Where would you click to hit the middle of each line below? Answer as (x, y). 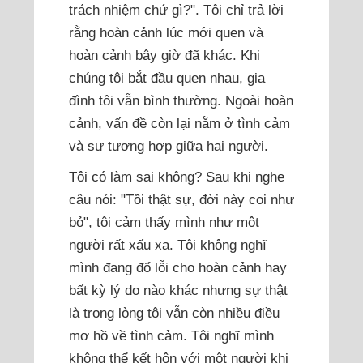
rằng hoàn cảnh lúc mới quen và (166, 33)
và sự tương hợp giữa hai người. (168, 146)
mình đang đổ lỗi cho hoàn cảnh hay (177, 268)
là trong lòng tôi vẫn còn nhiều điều (174, 313)
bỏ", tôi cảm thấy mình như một (164, 222)
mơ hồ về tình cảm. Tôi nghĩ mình (171, 336)
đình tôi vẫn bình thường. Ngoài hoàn (181, 101)
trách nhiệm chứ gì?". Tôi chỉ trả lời (176, 10)
